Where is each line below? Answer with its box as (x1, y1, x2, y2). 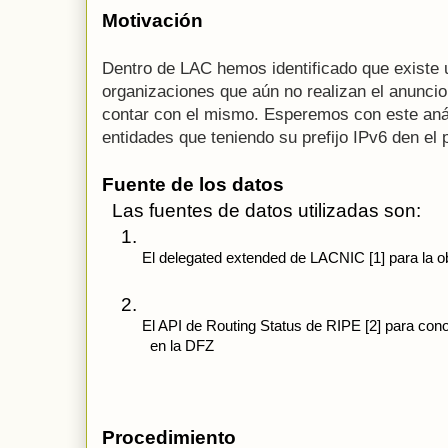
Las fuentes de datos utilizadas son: (102, 200, 426, 222)
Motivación (102, 10, 203, 32)
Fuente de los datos (102, 174, 284, 196)
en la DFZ (142, 337, 214, 354)
